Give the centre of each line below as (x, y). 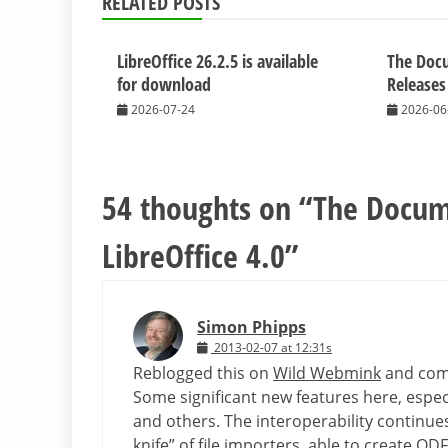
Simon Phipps (251, 327)
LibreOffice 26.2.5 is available (217, 61)
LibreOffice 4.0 (193, 256)
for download (164, 84)
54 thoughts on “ (207, 208)
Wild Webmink (327, 373)
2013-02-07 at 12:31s (273, 348)
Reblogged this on (203, 373)
